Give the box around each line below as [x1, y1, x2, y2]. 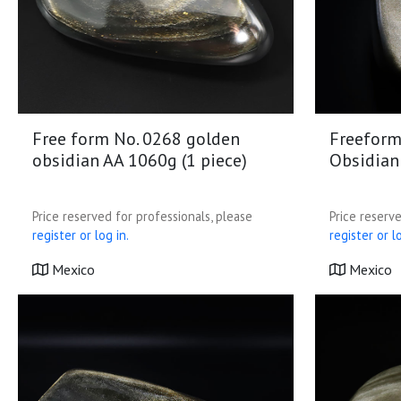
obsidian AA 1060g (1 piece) [32, 149, 247, 172]
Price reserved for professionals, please [32, 208, 252, 225]
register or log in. [32, 226, 129, 243]
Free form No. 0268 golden [32, 127, 240, 150]
